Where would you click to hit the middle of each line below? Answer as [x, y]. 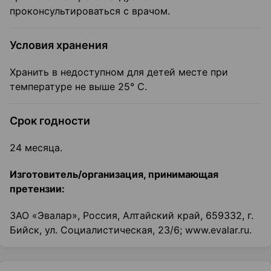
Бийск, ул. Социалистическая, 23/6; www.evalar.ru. [131, 230]
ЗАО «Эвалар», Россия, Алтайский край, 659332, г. [132, 216]
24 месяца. [36, 148]
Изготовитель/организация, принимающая [114, 175]
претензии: [37, 189]
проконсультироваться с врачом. [90, 11]
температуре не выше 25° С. [78, 87]
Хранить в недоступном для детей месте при [119, 72]
